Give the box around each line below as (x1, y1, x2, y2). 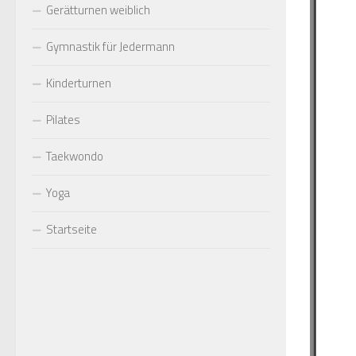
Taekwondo (46, 147, 103, 165)
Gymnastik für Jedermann (46, 37, 175, 56)
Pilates (46, 110, 80, 129)
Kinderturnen (46, 74, 111, 92)
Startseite (46, 220, 97, 238)
